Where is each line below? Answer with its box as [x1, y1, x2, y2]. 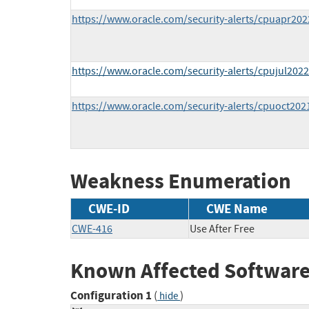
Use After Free [190, 221, 255, 236]
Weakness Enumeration [70, 167, 291, 196]
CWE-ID [88, 199, 130, 217]
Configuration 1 [70, 288, 152, 304]
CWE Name [206, 199, 268, 217]
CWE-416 [72, 221, 112, 236]
